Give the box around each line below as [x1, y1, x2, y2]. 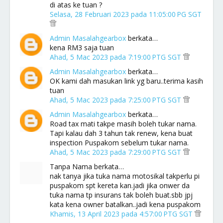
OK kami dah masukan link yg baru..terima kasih [50, 76, 203, 86]
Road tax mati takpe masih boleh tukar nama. [50, 119, 197, 128]
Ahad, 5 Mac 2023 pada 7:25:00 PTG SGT [50, 95, 183, 105]
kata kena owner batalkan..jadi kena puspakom [50, 200, 201, 209]
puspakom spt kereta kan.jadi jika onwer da [50, 181, 190, 190]
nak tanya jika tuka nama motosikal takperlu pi [50, 171, 200, 181]
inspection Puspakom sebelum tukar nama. [50, 138, 189, 147]
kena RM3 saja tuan [50, 43, 114, 52]
